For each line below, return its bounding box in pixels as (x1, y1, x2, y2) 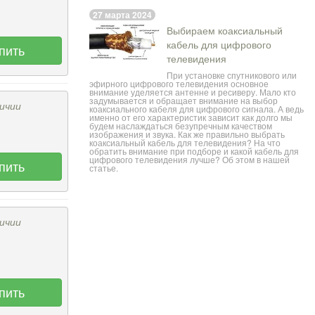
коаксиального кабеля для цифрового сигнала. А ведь (89, 102, 304, 115)
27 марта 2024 (93, 8, 152, 21)
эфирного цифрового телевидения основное (89, 77, 269, 89)
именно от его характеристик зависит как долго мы (89, 110, 292, 123)
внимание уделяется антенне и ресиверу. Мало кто (89, 85, 296, 98)
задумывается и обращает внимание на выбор (89, 94, 278, 106)
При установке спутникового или (167, 68, 297, 81)
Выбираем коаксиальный (167, 22, 283, 37)
